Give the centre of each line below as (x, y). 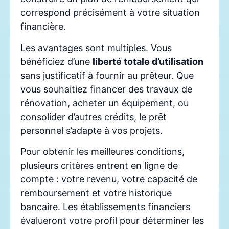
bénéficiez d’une (56, 61)
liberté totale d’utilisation (148, 61)
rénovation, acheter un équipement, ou (105, 103)
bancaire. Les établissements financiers (105, 207)
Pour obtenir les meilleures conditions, (102, 151)
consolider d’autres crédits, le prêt (94, 117)
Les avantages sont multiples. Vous (96, 48)
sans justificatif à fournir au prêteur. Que (107, 75)
